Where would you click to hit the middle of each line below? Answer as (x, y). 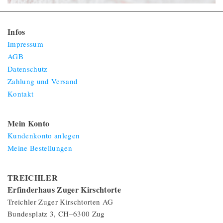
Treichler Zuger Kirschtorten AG (60, 201)
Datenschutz (28, 68)
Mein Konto (29, 123)
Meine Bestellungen (40, 148)
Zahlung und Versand (43, 81)
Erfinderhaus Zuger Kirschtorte (64, 189)
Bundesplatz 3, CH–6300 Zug (56, 213)
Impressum (25, 44)
